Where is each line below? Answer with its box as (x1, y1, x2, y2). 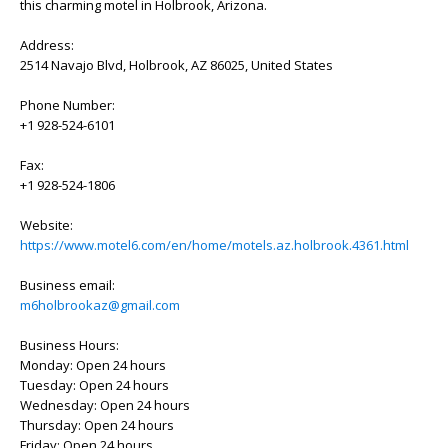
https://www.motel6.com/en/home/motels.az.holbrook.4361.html (20, 236, 409, 254)
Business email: (20, 276, 115, 294)
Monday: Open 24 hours (20, 356, 166, 374)
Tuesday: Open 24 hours (20, 376, 169, 394)
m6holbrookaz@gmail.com (20, 296, 180, 314)
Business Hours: (20, 336, 119, 354)
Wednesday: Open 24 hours (20, 396, 190, 414)
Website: (20, 216, 73, 234)
